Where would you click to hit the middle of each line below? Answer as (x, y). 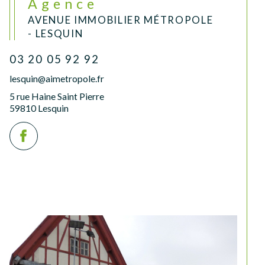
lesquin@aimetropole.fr (56, 78)
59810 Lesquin (39, 108)
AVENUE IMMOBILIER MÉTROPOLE (121, 20)
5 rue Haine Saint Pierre (56, 96)
